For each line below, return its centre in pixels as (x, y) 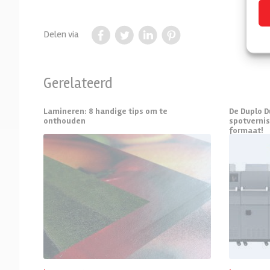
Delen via (61, 35)
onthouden (64, 121)
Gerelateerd (78, 83)
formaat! (246, 130)
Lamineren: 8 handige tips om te (105, 111)
